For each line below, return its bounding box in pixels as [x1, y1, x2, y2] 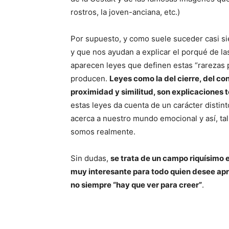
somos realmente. [71, 127, 135, 136]
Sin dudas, [71, 153, 110, 163]
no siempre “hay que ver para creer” [71, 180, 202, 190]
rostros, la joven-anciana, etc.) [71, 7, 180, 17]
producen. [71, 74, 109, 83]
